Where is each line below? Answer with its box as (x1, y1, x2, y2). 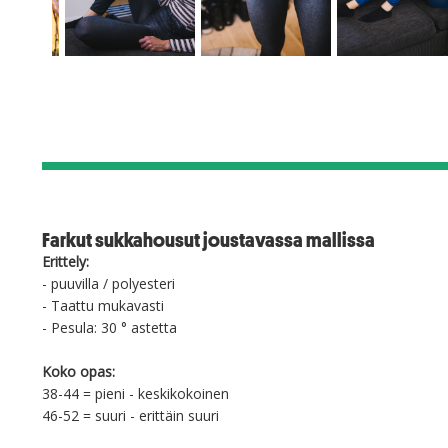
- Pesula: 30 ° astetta (42, 318, 177, 337)
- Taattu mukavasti (42, 296, 164, 315)
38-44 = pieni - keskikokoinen (42, 384, 229, 403)
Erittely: (42, 252, 89, 271)
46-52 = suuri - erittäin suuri (42, 406, 219, 425)
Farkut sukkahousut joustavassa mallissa (42, 227, 375, 253)
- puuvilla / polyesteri (42, 274, 175, 293)
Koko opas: (42, 362, 115, 381)
